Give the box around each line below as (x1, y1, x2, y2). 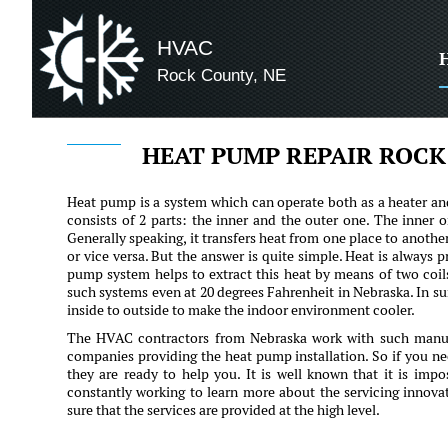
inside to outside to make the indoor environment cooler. (67, 301, 415, 320)
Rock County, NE (157, 65, 287, 85)
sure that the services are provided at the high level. (67, 401, 382, 420)
